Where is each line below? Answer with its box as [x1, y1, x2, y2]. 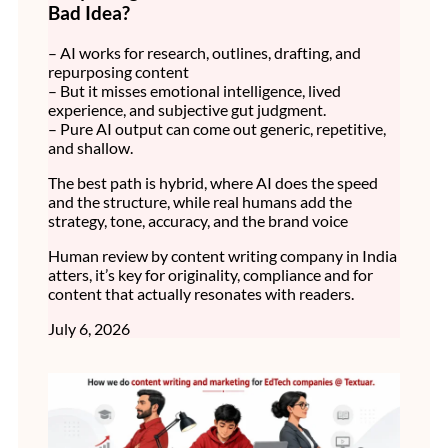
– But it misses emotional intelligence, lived [48, 81, 341, 101]
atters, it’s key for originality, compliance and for [48, 265, 373, 285]
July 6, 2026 [48, 319, 130, 339]
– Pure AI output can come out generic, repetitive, [48, 119, 386, 139]
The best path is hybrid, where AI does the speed [48, 173, 378, 193]
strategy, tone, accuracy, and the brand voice [48, 211, 348, 231]
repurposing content [48, 62, 189, 82]
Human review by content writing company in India [48, 246, 397, 266]
